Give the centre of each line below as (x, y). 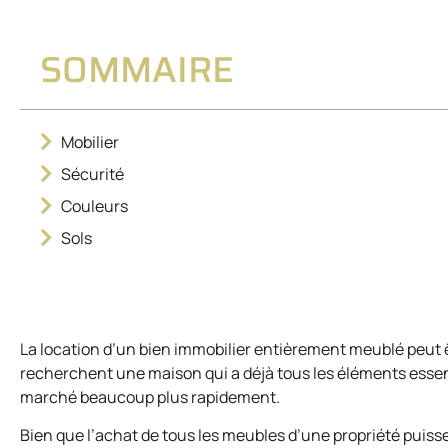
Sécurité (92, 174)
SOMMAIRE (137, 70)
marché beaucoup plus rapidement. (150, 396)
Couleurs (94, 206)
